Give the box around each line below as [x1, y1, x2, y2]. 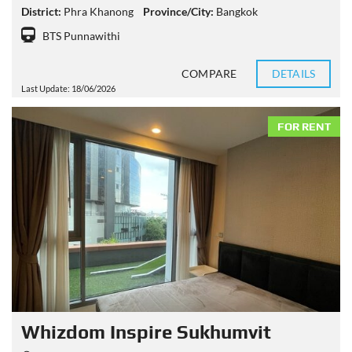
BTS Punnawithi [42, 29, 120, 42]
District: [21, 5, 61, 18]
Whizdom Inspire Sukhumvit [21, 321, 271, 343]
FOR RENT [277, 120, 331, 133]
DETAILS [272, 67, 315, 80]
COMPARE [181, 67, 236, 80]
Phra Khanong [64, 5, 134, 18]
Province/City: [143, 5, 214, 18]
